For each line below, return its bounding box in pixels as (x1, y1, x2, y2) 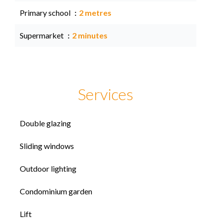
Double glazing (20, 118, 71, 128)
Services (78, 84, 133, 104)
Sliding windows (20, 141, 74, 150)
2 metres (79, 8, 111, 17)
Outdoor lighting (20, 164, 76, 173)
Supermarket (20, 31, 65, 40)
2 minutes (72, 31, 108, 40)
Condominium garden (20, 186, 92, 196)
